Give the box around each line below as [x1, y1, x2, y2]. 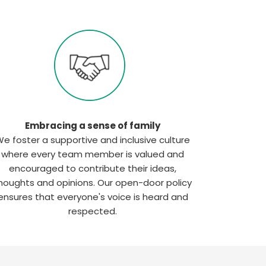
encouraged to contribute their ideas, [9, 162, 176, 175]
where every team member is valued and [1, 148, 184, 160]
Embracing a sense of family [25, 119, 160, 132]
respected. [68, 205, 117, 217]
